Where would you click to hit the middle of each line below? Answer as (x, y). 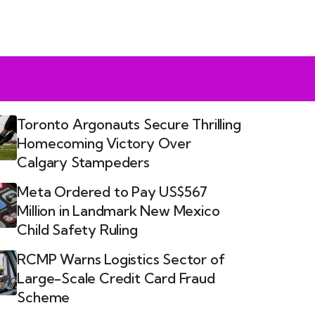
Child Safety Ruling (77, 230)
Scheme (44, 297)
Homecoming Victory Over (104, 143)
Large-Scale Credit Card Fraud (116, 278)
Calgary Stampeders (83, 162)
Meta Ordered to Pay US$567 (112, 192)
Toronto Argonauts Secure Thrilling (129, 124)
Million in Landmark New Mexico (118, 211)
